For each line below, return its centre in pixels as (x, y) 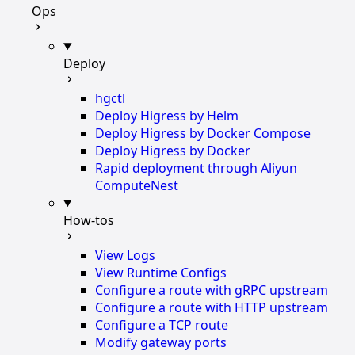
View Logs (125, 255)
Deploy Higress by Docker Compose (203, 133)
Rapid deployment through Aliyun (196, 168)
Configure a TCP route (162, 324)
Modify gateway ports (161, 342)
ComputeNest (137, 185)
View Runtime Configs (161, 272)
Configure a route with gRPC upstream (212, 290)
